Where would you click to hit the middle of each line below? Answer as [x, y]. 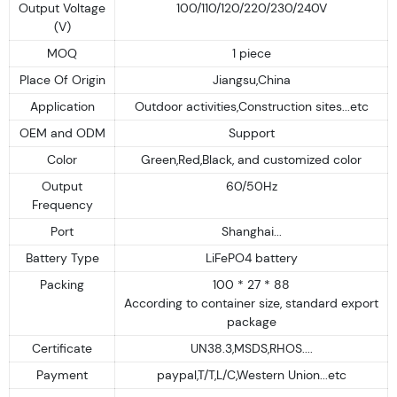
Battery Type [62, 257]
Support [251, 132]
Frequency [62, 204]
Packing [62, 284]
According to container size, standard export [251, 303]
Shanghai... [251, 231]
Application [62, 106]
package [251, 321]
